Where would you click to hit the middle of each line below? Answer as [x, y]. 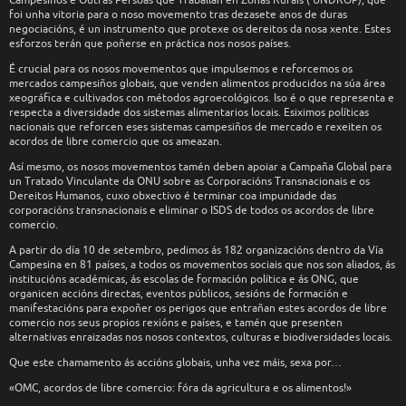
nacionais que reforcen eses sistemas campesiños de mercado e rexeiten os [195, 126]
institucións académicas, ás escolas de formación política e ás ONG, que [184, 279]
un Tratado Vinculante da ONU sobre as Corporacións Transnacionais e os [189, 181]
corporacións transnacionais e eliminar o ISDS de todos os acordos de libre [192, 210]
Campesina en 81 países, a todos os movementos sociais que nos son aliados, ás [202, 264]
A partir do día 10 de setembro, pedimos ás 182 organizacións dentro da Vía [196, 250]
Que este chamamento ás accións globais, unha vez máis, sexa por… [175, 362]
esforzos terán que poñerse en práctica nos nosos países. [150, 43]
